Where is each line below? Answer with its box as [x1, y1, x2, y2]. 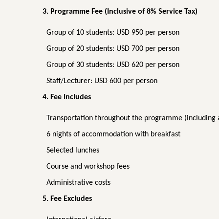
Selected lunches [46, 147, 99, 155]
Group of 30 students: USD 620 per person [46, 61, 179, 69]
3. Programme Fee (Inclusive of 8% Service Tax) [43, 8, 197, 16]
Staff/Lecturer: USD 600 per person [46, 77, 157, 86]
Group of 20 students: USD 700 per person [46, 45, 179, 53]
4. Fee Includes [43, 93, 91, 102]
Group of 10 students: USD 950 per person [46, 29, 179, 37]
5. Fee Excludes [43, 195, 92, 203]
